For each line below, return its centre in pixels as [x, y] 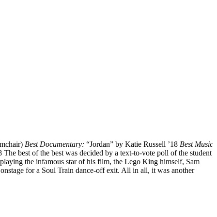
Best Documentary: [55, 144]
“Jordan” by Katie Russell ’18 [133, 144]
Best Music [196, 144]
